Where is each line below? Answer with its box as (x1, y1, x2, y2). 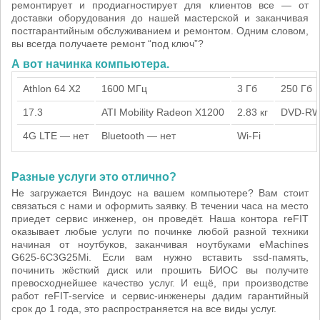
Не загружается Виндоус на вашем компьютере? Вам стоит (11, 187, 309, 199)
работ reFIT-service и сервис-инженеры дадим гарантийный (11, 290, 309, 301)
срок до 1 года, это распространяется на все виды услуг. (11, 303, 276, 314)
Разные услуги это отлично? (11, 171, 176, 183)
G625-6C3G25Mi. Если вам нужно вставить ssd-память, (11, 251, 309, 263)
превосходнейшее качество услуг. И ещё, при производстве (11, 277, 309, 289)
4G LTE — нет (23, 130, 89, 141)
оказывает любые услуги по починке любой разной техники (11, 226, 309, 237)
